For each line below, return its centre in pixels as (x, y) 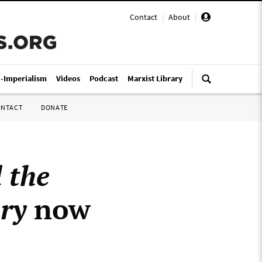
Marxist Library (155, 78)
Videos (68, 78)
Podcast (104, 78)
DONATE (54, 107)
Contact (144, 17)
